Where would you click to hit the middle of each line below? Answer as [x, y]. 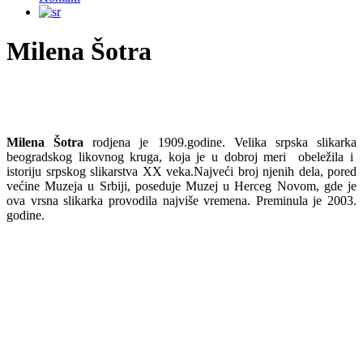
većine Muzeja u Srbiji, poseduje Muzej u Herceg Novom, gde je [181, 186]
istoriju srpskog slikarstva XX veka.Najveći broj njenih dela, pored [181, 172]
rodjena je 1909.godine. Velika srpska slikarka [220, 143]
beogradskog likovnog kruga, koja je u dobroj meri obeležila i [181, 157]
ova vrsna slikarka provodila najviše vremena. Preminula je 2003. [181, 201]
